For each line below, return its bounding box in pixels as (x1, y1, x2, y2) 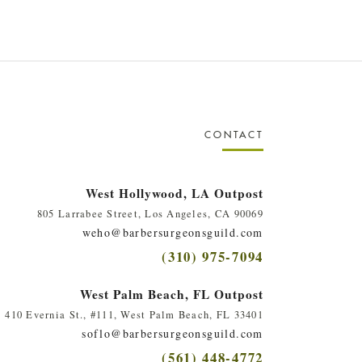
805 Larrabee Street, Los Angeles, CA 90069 (36, 206, 263, 221)
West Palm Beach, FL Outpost (79, 284, 263, 303)
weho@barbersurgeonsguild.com (82, 224, 263, 240)
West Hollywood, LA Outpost (85, 183, 263, 202)
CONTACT (204, 128, 263, 141)
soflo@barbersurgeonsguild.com (82, 325, 263, 341)
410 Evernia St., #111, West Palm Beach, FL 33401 (5, 307, 263, 322)
